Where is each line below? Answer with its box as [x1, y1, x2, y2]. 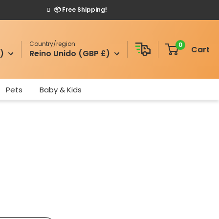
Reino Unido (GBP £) [29, 47, 110, 59]
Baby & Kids [39, 85, 82, 95]
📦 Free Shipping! [54, 5, 107, 14]
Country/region [29, 39, 76, 48]
